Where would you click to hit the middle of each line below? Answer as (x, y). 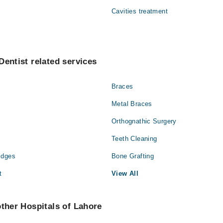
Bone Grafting (133, 156)
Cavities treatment (140, 11)
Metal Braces (132, 104)
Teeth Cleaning (134, 139)
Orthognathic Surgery (144, 121)
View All (125, 174)
